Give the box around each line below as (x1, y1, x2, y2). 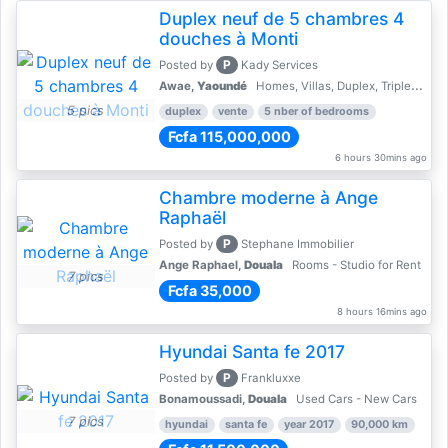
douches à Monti (158, 28, 298, 49)
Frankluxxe (238, 371, 305, 385)
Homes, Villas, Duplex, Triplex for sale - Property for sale (252, 79, 411, 93)
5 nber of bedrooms (264, 105, 370, 118)
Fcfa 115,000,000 (167, 128, 291, 145)
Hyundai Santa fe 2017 (158, 341, 345, 362)
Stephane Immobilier (238, 237, 358, 251)
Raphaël (158, 207, 226, 228)
